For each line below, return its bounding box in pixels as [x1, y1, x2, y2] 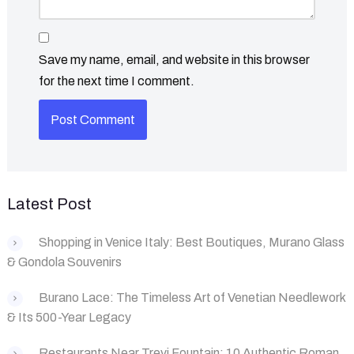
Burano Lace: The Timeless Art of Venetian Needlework [39, 290, 345, 304]
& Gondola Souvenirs [7, 254, 122, 269]
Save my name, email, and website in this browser [39, 52, 310, 66]
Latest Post [7, 194, 92, 213]
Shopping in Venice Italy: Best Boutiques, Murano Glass [39, 235, 345, 249]
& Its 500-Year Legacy [7, 310, 131, 324]
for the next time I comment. [39, 73, 194, 88]
